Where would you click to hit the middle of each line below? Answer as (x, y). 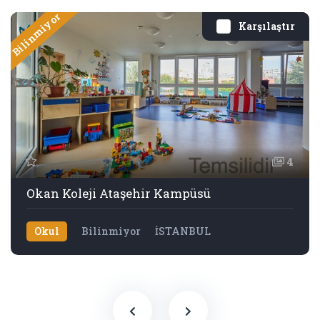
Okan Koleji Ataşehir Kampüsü (119, 194)
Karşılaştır (267, 26)
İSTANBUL (183, 231)
